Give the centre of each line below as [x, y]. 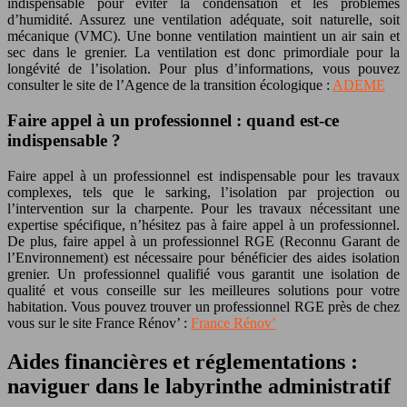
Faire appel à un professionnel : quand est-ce [173, 121]
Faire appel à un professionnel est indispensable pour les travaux [203, 175]
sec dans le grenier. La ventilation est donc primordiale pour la [203, 53]
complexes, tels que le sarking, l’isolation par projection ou [203, 192]
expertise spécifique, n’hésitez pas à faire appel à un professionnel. [203, 224]
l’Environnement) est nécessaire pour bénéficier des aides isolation [203, 257]
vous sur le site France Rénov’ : [99, 323]
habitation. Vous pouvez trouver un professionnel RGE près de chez [203, 306]
